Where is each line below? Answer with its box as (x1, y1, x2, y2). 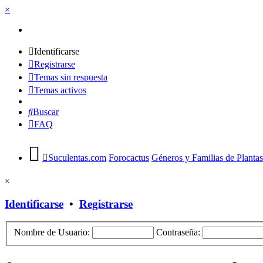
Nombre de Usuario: (14, 227, 90, 238)
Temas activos (34, 85, 86, 95)
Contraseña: (156, 227, 200, 238)
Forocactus (109, 153, 149, 163)
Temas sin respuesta (34, 72, 107, 82)
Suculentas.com (48, 153, 106, 163)
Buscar (33, 107, 59, 117)
